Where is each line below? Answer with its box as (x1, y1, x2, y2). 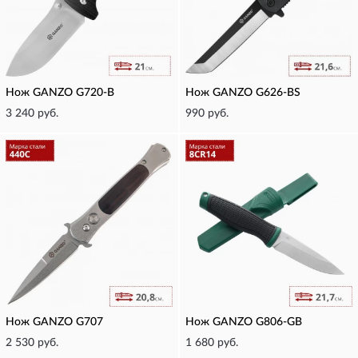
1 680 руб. (185, 337, 238, 348)
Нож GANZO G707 (6, 316, 103, 328)
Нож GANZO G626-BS (185, 87, 300, 98)
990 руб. (185, 108, 229, 119)
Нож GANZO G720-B (6, 87, 114, 98)
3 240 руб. (6, 108, 58, 119)
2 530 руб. (6, 337, 58, 348)
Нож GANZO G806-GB (185, 316, 302, 328)
